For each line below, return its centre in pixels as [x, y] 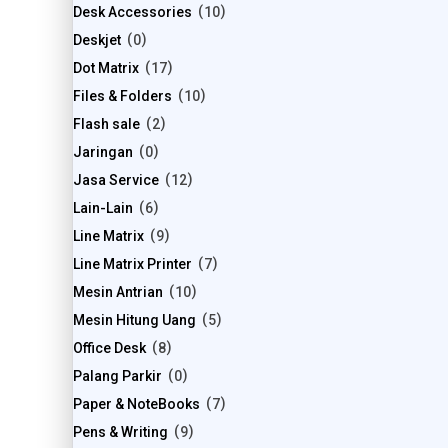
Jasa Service [116, 180]
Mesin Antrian [118, 292]
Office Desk [109, 348]
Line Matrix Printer [132, 264]
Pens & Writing [120, 432]
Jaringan [103, 152]
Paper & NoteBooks [136, 404]
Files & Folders [122, 96]
